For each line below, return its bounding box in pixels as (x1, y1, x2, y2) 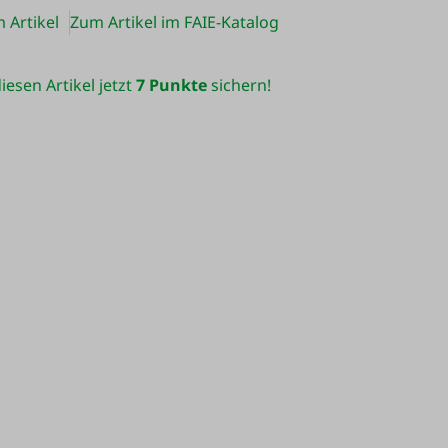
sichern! (206, 74, 271, 97)
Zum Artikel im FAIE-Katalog (70, 11, 280, 33)
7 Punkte (135, 74, 207, 97)
